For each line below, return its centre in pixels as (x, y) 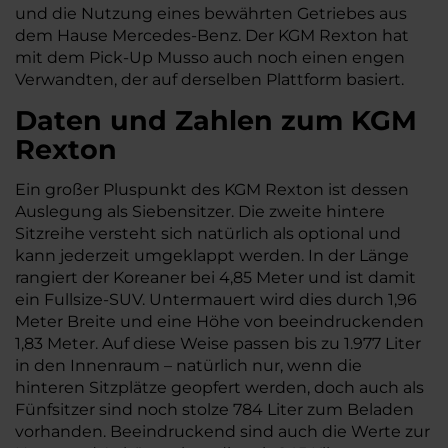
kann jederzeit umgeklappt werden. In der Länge (212, 255)
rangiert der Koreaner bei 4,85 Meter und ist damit (215, 277)
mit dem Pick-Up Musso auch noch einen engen (210, 57)
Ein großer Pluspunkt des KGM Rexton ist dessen (212, 189)
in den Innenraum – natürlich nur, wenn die (188, 365)
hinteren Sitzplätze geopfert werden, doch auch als (219, 387)
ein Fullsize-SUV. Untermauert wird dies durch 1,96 (216, 299)
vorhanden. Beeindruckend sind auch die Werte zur (222, 431)
